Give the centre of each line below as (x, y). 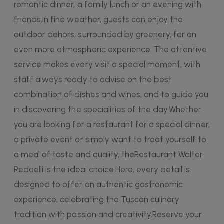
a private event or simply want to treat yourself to (110, 140)
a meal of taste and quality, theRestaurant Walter (109, 155)
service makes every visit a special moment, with (107, 65)
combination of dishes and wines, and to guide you (111, 95)
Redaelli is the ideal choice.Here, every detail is (102, 170)
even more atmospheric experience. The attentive (111, 50)
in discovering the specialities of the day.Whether (108, 110)
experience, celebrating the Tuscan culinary (97, 200)
